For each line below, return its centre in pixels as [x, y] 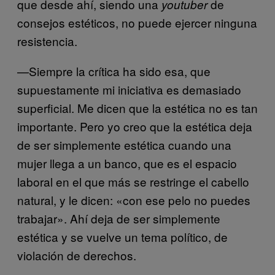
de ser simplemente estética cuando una [124, 145]
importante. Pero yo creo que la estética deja [135, 126]
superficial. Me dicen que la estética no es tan [137, 108]
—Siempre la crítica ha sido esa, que [114, 71]
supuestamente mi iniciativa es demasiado [129, 89]
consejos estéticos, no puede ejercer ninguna [137, 22]
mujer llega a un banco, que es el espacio [127, 163]
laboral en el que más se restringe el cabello [133, 181]
